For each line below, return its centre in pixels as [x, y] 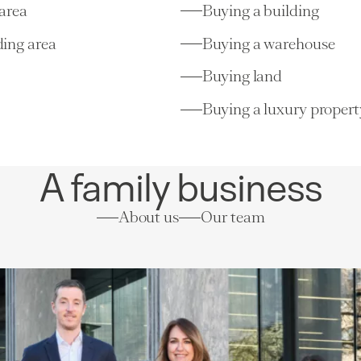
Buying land [243, 77]
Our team [233, 218]
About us [148, 218]
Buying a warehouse [269, 44]
